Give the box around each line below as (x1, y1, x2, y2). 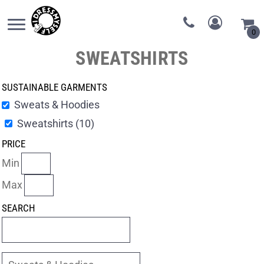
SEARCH (2, 202, 35, 214)
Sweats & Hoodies (14, 98, 100, 111)
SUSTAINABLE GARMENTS (2, 81, 107, 93)
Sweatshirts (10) (16, 117, 94, 130)
